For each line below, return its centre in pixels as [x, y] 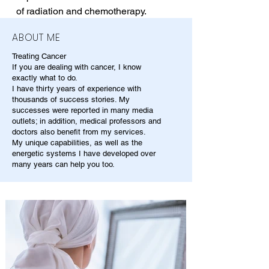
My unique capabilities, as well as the [77, 143]
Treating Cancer [39, 56]
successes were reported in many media [83, 110]
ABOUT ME [36, 38]
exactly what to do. [46, 78]
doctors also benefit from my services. [79, 132]
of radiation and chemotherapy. [81, 11]
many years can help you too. [63, 165]
